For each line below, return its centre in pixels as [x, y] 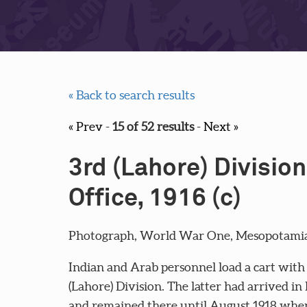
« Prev [85, 127]
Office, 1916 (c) [155, 199]
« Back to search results [131, 95]
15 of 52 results [153, 127]
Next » [221, 127]
